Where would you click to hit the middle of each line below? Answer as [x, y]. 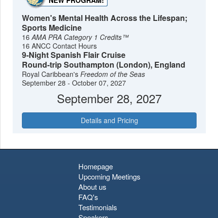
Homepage [95, 166]
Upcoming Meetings [109, 176]
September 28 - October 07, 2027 [74, 83]
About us [92, 186]
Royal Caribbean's [51, 74]
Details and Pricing [109, 120]
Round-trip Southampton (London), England [104, 65]
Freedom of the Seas [113, 74]
